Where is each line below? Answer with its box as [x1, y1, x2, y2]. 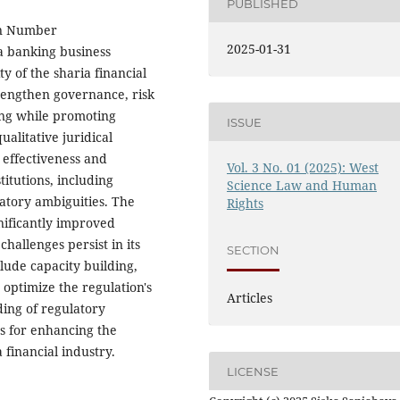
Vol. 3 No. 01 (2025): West [227, 159, 379, 177]
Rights [227, 195, 264, 212]
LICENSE [227, 363, 279, 379]
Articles [227, 289, 273, 307]
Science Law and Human [227, 177, 378, 195]
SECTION [227, 242, 280, 257]
